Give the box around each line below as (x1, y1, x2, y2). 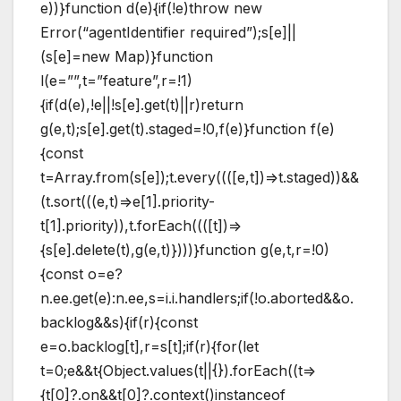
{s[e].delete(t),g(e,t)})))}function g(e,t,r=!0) (40, 240, 329, 259)
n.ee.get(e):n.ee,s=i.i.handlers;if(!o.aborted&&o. (40, 288, 354, 307)
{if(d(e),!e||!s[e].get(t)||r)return (40, 95, 243, 114)
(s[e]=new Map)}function (40, 47, 213, 65)
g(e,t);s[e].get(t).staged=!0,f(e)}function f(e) (40, 119, 335, 138)
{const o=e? (40, 264, 123, 283)
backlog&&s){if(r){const (40, 312, 198, 331)
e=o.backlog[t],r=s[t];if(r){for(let (40, 337, 259, 355)
